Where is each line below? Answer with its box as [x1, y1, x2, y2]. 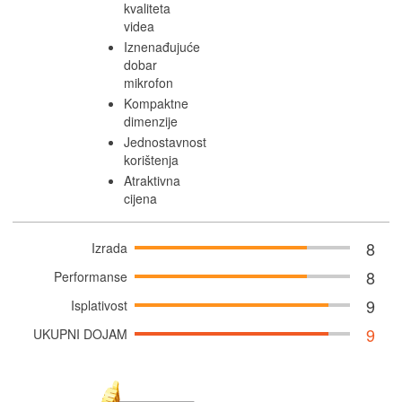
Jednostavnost [124, 132, 206, 151]
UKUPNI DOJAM [33, 324, 127, 343]
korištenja [124, 150, 179, 169]
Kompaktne [124, 93, 188, 112]
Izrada [92, 238, 127, 257]
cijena [124, 188, 157, 207]
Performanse [54, 267, 127, 285]
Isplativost [71, 295, 127, 314]
